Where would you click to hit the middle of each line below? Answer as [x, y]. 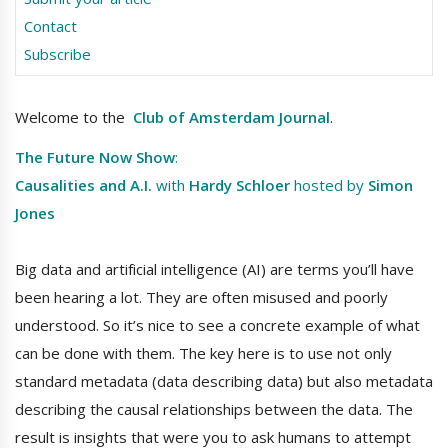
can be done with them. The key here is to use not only [203, 353]
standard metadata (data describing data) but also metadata [224, 381]
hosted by [329, 185]
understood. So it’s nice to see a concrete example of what [217, 325]
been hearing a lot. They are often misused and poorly [201, 297]
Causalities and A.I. [85, 185]
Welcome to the [72, 117]
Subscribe [57, 54]
